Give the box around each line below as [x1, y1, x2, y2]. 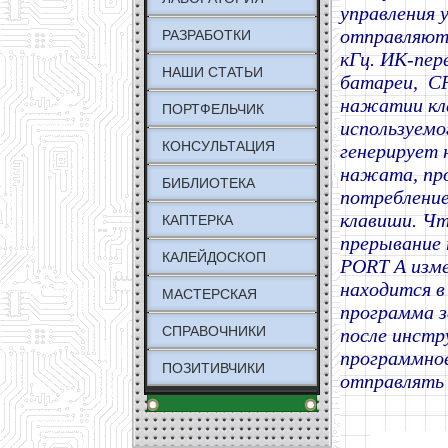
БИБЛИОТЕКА [162, 175, 255, 191]
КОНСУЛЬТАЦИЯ [162, 138, 275, 154]
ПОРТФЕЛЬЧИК [162, 101, 264, 117]
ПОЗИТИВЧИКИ [162, 360, 265, 376]
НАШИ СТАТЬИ [162, 64, 263, 80]
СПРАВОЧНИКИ [162, 323, 266, 339]
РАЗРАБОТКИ [162, 27, 251, 43]
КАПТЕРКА [162, 212, 233, 228]
